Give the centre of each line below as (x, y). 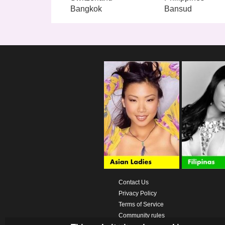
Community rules (141, 215)
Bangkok (86, 9)
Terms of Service (141, 204)
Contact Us (133, 182)
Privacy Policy (137, 193)
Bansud (178, 9)
